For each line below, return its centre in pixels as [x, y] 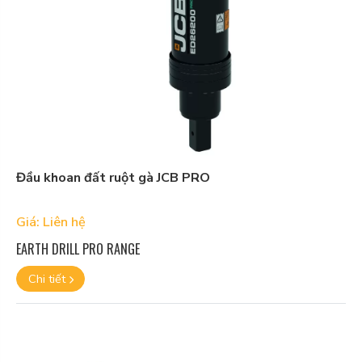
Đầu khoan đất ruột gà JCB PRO [113, 178]
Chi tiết [48, 278]
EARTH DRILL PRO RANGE [78, 249]
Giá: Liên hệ [51, 223]
